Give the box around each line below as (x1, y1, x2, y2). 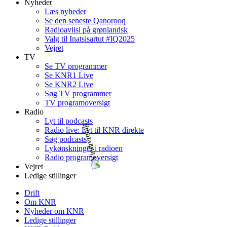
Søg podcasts (45, 135, 87, 143)
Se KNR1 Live (45, 71, 93, 80)
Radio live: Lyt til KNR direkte (45, 126, 144, 134)
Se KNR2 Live (45, 80, 93, 89)
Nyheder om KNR (24, 207, 84, 215)
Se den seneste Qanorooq (45, 16, 126, 25)
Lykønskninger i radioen (45, 144, 123, 153)
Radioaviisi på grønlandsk (45, 25, 128, 34)
